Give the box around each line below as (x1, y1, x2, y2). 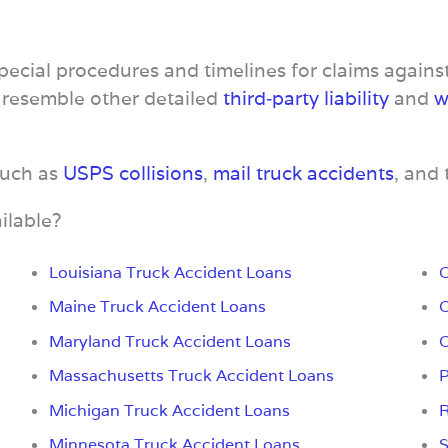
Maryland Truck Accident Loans (48, 330, 291, 352)
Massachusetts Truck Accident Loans (48, 365, 334, 387)
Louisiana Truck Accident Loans (48, 261, 292, 283)
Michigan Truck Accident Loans (48, 399, 290, 421)
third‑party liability (223, 85, 389, 110)
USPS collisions (63, 160, 203, 185)
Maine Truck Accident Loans (48, 296, 266, 318)
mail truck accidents (213, 160, 394, 185)
